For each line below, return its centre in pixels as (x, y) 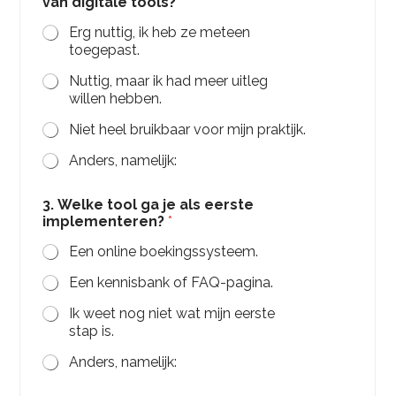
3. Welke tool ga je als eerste (148, 205)
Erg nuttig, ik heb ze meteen (160, 32)
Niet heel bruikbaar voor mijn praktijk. (188, 129)
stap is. (92, 331)
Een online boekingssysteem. (164, 251)
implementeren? (106, 221)
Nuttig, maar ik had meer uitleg (169, 81)
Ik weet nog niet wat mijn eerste (172, 313)
